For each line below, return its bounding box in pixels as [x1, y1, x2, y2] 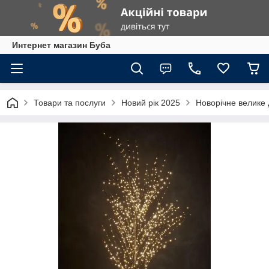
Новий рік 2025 [121, 98, 180, 107]
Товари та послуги [34, 98, 106, 107]
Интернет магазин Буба [12, 40, 110, 50]
